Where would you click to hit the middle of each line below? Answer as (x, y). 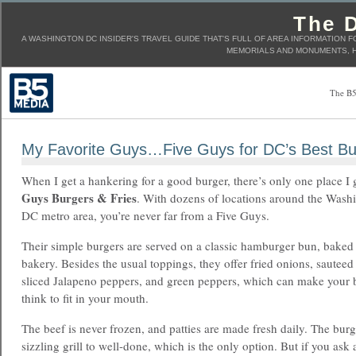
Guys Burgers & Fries (79, 198)
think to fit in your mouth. (85, 298)
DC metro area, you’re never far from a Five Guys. (145, 215)
